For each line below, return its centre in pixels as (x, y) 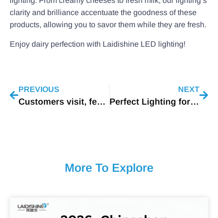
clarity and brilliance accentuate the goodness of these (103, 13)
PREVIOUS (39, 89)
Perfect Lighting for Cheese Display (194, 101)
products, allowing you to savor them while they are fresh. (108, 25)
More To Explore (109, 167)
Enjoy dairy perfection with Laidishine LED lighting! (98, 44)
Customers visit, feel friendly (101, 101)
